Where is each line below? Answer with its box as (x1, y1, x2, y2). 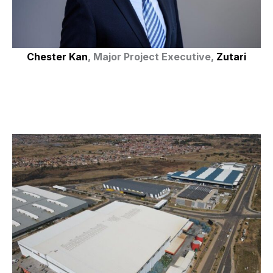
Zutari (216, 50, 246, 63)
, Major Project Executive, (88, 50, 216, 63)
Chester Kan (27, 50, 88, 63)
